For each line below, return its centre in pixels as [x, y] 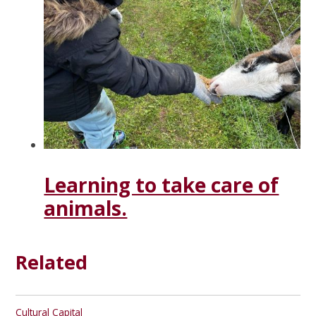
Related [52, 262]
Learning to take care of [162, 185]
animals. [86, 208]
